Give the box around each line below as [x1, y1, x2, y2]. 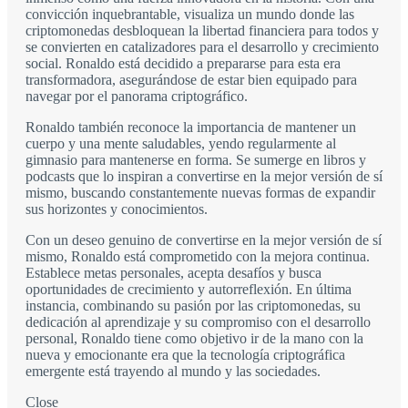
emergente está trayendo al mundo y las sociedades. [25, 363, 321, 380]
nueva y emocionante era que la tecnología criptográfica [25, 347, 345, 363]
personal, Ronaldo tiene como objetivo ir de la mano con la [25, 331, 363, 347]
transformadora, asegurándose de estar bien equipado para [25, 72, 357, 88]
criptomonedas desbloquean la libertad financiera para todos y [25, 23, 379, 39]
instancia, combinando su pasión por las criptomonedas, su [25, 298, 361, 314]
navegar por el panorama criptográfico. [25, 88, 248, 105]
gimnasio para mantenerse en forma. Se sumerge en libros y [25, 152, 366, 168]
